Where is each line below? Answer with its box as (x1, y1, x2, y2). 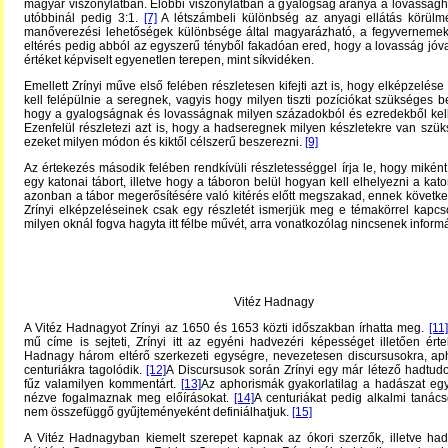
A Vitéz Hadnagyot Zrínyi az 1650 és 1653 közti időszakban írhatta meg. (24, 321, 429, 335)
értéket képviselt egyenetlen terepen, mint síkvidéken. (24, 53, 320, 67)
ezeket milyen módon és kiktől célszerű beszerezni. (24, 135, 305, 149)
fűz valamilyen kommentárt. (24, 377, 181, 391)
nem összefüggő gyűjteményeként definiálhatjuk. (24, 405, 292, 419)
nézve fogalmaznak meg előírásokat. (24, 391, 234, 405)
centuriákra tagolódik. (24, 363, 147, 377)
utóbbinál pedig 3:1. (24, 11, 144, 25)
